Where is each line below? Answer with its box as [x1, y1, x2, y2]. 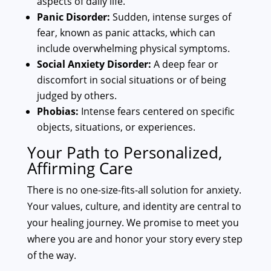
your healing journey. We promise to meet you [27, 216, 239, 230]
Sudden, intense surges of [109, 10, 231, 24]
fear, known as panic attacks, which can [36, 26, 215, 40]
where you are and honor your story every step [27, 232, 243, 246]
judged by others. [36, 89, 117, 103]
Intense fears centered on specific [78, 105, 235, 119]
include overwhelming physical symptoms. [36, 42, 230, 56]
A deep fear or [151, 57, 218, 71]
